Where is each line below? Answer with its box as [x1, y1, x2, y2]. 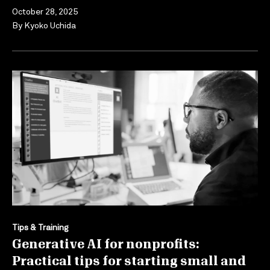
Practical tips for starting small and [12, 255, 246, 268]
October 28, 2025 [12, 6, 78, 17]
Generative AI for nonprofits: [12, 238, 199, 251]
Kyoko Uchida [24, 20, 76, 31]
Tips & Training [12, 221, 69, 232]
